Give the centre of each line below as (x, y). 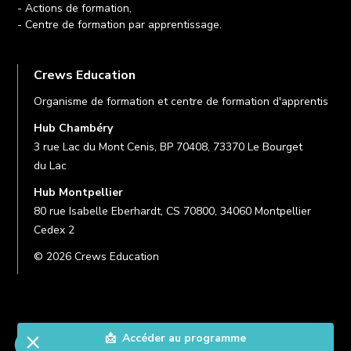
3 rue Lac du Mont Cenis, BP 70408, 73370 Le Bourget (168, 147)
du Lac (51, 165)
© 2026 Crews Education (97, 256)
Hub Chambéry (74, 128)
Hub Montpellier (79, 192)
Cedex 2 (54, 230)
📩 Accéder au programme (175, 338)
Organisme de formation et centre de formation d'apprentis (181, 101)
